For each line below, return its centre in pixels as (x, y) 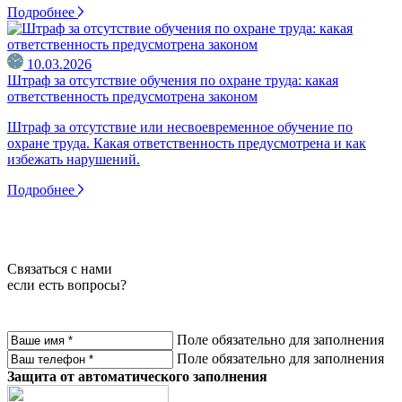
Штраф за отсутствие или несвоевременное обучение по (180, 127)
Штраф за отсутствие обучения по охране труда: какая (173, 80)
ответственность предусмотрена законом (132, 96)
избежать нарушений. (74, 159)
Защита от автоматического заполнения (137, 376)
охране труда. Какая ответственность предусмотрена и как (187, 143)
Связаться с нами (60, 269)
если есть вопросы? (67, 285)
